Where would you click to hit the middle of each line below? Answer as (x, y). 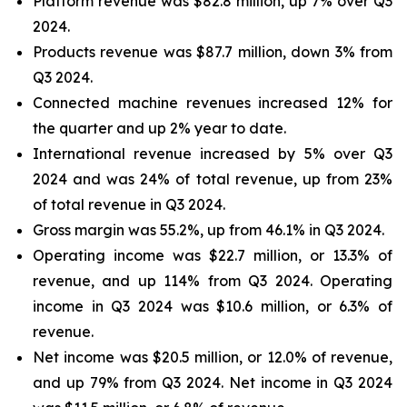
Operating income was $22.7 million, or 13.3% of (213, 255)
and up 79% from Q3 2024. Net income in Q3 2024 (213, 382)
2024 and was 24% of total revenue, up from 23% (213, 179)
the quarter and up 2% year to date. (159, 128)
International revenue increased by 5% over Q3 (213, 154)
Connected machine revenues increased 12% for (213, 103)
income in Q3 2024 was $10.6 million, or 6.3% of (213, 306)
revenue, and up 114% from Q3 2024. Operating (213, 281)
